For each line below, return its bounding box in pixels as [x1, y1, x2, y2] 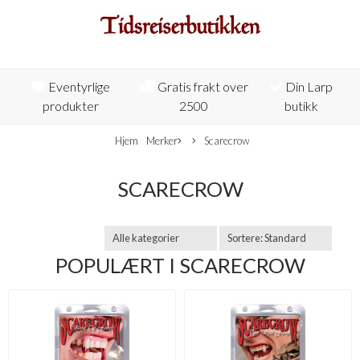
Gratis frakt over [155, 79, 249, 94]
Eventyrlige [45, 79, 110, 94]
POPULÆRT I [55, 253, 179, 277]
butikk [284, 98, 318, 113]
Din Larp [282, 79, 333, 94]
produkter [42, 98, 99, 113]
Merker [145, 134, 178, 147]
